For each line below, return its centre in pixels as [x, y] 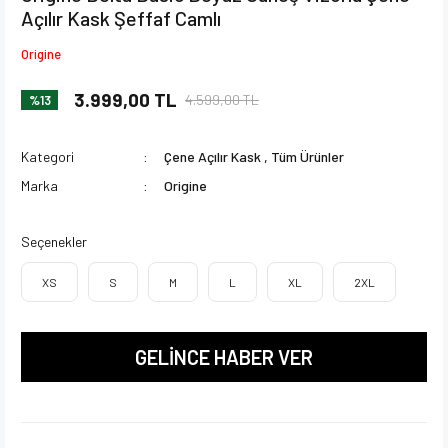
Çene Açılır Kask [212, 156]
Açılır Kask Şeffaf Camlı [121, 17]
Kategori [47, 156]
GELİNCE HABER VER [224, 356]
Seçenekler [54, 241]
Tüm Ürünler [307, 156]
